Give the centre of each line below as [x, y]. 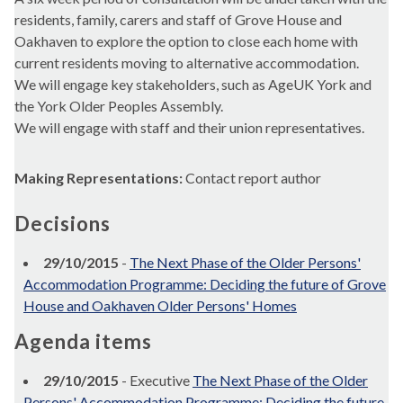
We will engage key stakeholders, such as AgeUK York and [193, 85]
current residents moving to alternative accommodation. [187, 63]
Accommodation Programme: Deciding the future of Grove [205, 284]
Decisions [63, 224]
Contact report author [252, 178]
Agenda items [83, 342]
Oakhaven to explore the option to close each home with [186, 41]
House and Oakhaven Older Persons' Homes [160, 306]
